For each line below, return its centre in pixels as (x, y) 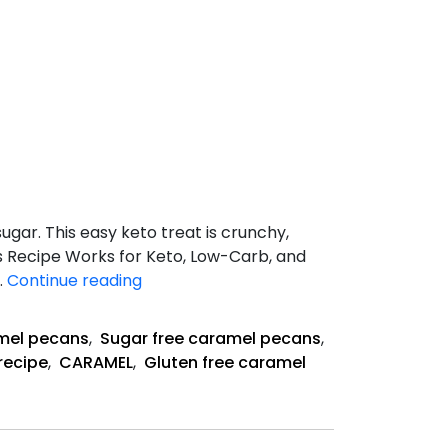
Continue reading (74, 280)
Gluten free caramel (225, 362)
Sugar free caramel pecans (210, 338)
